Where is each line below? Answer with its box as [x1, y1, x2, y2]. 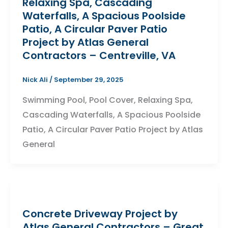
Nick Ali [22, 75, 49, 84]
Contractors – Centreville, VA [22, 48, 176, 63]
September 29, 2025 [53, 75, 124, 84]
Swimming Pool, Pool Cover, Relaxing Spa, [22, 94, 193, 106]
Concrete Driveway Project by [22, 206, 178, 221]
